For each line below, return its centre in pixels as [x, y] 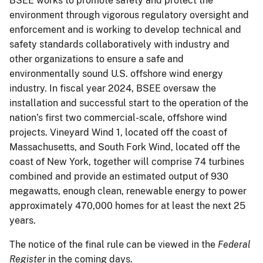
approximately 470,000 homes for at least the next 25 [127, 205]
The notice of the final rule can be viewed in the [114, 244]
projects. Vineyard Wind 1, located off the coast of [118, 132]
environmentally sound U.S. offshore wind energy [116, 73]
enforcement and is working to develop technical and [125, 29]
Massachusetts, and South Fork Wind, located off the [125, 147]
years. [25, 220]
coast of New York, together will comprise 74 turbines [127, 161]
